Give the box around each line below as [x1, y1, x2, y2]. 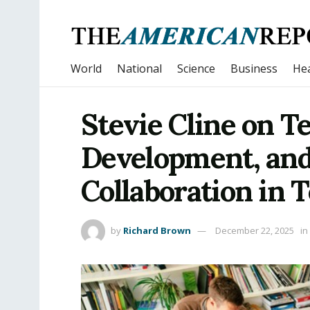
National [117, 61, 162, 76]
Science [177, 61, 215, 76]
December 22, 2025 [215, 224, 294, 237]
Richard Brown [123, 224, 191, 237]
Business [230, 61, 277, 76]
